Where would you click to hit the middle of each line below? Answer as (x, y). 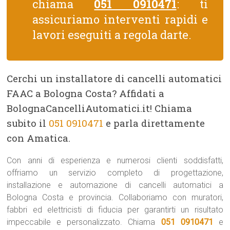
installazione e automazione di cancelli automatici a (115, 185)
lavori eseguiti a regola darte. (112, 35)
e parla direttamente (154, 123)
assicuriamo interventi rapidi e (120, 19)
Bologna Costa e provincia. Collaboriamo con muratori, (115, 197)
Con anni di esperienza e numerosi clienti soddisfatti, (115, 160)
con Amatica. (39, 138)
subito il (28, 123)
